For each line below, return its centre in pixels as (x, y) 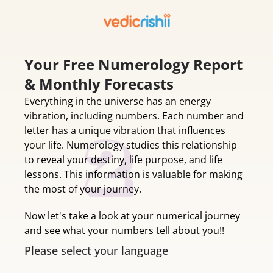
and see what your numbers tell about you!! (124, 230)
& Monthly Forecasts (99, 84)
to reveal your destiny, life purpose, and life (123, 160)
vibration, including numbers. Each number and (134, 116)
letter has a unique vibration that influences (125, 130)
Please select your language (96, 250)
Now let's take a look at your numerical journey (132, 216)
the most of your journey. (83, 189)
